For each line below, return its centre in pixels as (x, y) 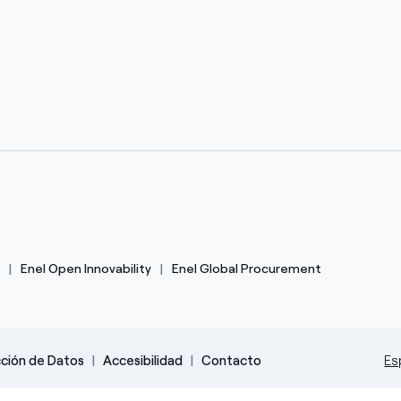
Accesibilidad (142, 360)
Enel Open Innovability (85, 269)
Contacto (231, 360)
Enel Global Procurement (246, 269)
